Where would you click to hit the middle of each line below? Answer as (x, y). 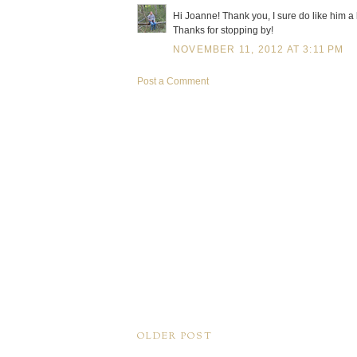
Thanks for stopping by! (223, 30)
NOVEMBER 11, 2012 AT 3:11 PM (259, 49)
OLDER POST (175, 336)
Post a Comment (173, 81)
